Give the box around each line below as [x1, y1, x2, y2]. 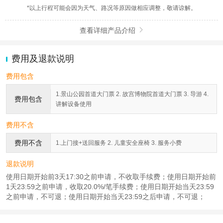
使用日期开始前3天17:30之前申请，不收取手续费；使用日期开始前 [6, 173, 216, 181]
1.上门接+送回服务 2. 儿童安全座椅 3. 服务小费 [56, 139, 182, 147]
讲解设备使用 [56, 101, 92, 108]
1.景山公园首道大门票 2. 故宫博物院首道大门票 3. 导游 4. [56, 91, 209, 98]
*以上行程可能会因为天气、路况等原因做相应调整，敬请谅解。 [26, 4, 197, 11]
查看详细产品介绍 [79, 26, 135, 34]
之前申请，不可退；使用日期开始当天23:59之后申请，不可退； [6, 193, 205, 201]
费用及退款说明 [11, 54, 74, 64]
